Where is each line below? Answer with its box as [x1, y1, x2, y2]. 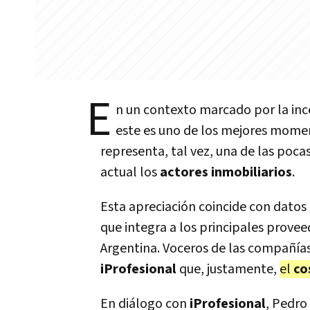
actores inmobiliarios [160, 163, 292, 181]
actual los [100, 163, 160, 181]
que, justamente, [176, 260, 280, 278]
